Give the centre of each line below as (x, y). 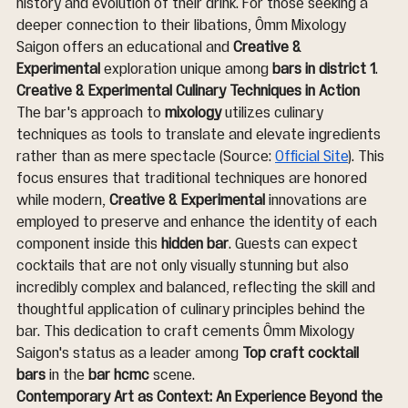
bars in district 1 (324, 69)
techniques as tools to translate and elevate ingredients (200, 134)
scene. (172, 375)
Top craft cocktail (302, 353)
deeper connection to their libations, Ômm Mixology (183, 25)
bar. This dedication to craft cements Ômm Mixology (187, 331)
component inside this (89, 244)
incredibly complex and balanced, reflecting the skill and (198, 287)
